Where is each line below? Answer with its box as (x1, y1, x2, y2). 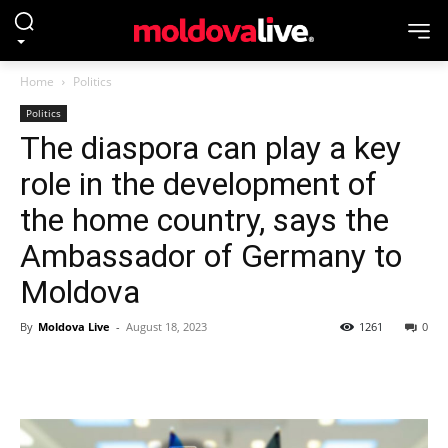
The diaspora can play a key (20, 129, 401, 167)
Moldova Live (38, 319, 110, 334)
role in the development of (20, 165, 377, 203)
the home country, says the (20, 201, 389, 239)
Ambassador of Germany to (20, 237, 402, 275)
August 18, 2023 (126, 319, 207, 334)
